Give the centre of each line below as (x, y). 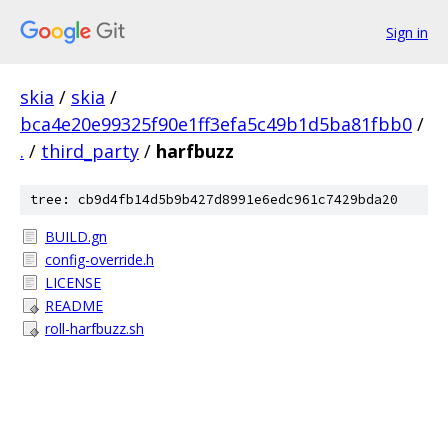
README (74, 305)
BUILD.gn (76, 236)
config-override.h (99, 259)
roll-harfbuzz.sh (94, 328)
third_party (90, 151)
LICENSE (73, 282)
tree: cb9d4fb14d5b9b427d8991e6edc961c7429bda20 (214, 199)
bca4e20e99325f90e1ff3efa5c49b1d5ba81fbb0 (216, 124)
